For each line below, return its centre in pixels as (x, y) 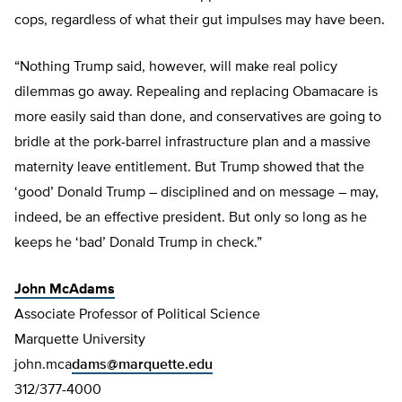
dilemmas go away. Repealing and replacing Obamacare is (196, 93)
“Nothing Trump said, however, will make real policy (176, 68)
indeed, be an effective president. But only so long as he (191, 218)
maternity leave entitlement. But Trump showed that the (189, 168)
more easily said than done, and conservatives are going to (198, 118)
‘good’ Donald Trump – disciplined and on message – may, (197, 193)
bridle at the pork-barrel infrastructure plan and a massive (192, 143)
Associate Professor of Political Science (137, 315)
